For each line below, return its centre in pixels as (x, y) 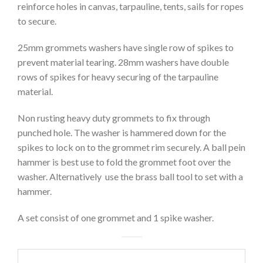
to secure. (37, 21)
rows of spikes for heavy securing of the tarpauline (118, 77)
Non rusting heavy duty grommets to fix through (114, 118)
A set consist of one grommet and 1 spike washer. (116, 218)
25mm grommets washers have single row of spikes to (126, 48)
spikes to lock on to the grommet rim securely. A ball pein (131, 147)
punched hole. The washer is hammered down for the (122, 133)
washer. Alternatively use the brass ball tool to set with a (130, 177)
